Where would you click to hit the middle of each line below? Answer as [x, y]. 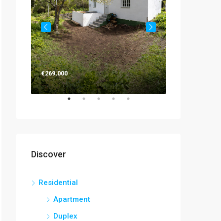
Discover [49, 154]
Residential [58, 183]
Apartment [72, 199]
